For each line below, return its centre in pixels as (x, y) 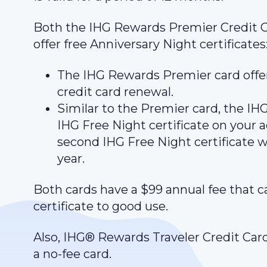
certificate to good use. (101, 206)
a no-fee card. (72, 254)
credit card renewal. (115, 92)
